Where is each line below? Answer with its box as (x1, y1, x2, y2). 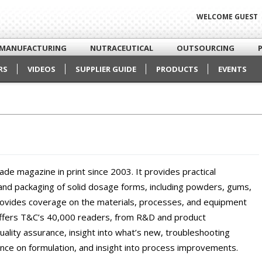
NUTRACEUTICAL (90, 43, 153, 53)
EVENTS (218, 64, 247, 74)
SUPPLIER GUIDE (75, 64, 136, 74)
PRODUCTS (156, 64, 198, 74)
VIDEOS (27, 64, 56, 74)
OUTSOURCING (177, 43, 235, 53)
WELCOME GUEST (196, 12, 258, 22)
